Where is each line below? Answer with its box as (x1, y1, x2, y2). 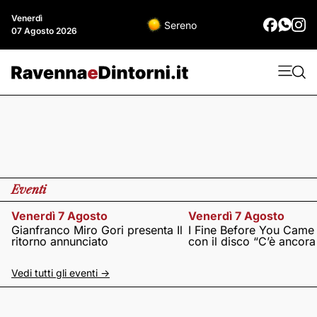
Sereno (163, 18, 197, 31)
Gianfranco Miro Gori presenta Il (11, 223, 183, 237)
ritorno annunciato (11, 234, 108, 248)
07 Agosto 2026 (11, 25, 77, 36)
